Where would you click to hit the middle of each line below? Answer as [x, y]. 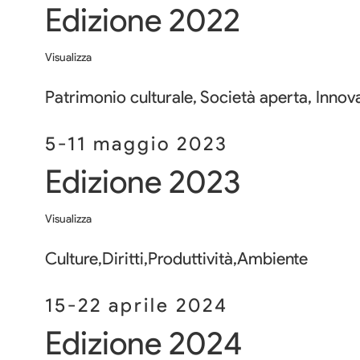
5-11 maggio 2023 [137, 143]
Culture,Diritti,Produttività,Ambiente [176, 258]
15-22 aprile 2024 [137, 305]
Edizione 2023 [143, 182]
